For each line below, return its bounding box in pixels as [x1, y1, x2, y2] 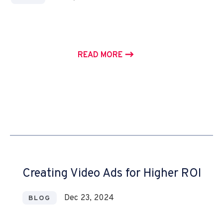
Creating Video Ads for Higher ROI [22, 166, 201, 181]
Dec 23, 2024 [64, 193, 114, 203]
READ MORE [77, 50, 122, 60]
